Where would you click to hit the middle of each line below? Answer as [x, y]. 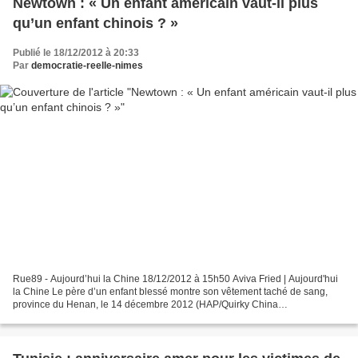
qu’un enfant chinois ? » [95, 23]
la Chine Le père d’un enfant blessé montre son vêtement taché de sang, [170, 292]
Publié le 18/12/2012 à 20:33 [76, 52]
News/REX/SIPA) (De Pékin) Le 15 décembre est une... [131, 318]
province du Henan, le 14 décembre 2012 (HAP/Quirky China [145, 305]
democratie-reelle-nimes [87, 65]
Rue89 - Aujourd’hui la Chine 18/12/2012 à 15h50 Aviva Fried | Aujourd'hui [175, 279]
